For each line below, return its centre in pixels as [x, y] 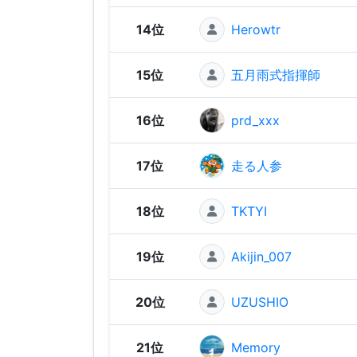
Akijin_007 [261, 256]
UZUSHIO [260, 302]
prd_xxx [255, 120]
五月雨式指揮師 [276, 75]
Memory [256, 347]
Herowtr [256, 29]
